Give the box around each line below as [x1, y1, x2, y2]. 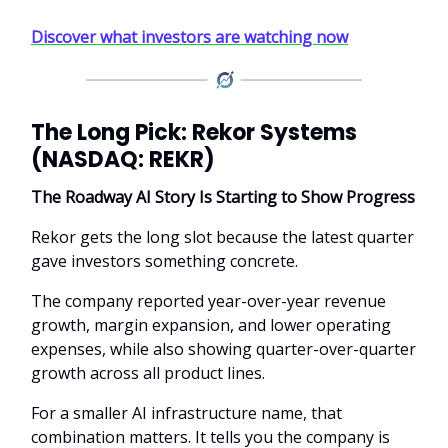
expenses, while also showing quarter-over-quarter [31, 337, 416, 360]
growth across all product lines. [31, 361, 265, 384]
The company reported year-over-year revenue [31, 289, 386, 312]
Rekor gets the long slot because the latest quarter [31, 225, 414, 248]
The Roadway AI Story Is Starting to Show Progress [31, 185, 415, 208]
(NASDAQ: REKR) [31, 143, 215, 175]
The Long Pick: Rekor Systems [31, 116, 357, 148]
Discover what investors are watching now [31, 25, 348, 48]
